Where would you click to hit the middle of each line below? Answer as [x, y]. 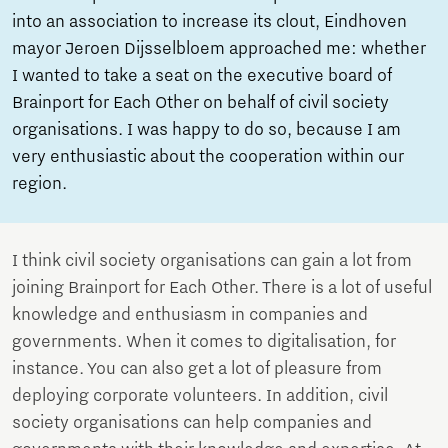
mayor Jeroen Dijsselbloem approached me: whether [219, 48]
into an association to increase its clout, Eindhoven [209, 21]
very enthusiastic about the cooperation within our [208, 156]
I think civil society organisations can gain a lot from [212, 260]
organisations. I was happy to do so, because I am [206, 129]
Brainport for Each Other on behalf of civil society [200, 102]
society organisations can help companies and [192, 422]
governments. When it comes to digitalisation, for [204, 341]
